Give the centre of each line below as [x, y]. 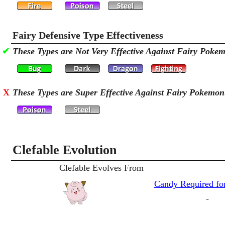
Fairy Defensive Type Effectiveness [88, 35]
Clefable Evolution [65, 150]
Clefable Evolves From [101, 168]
